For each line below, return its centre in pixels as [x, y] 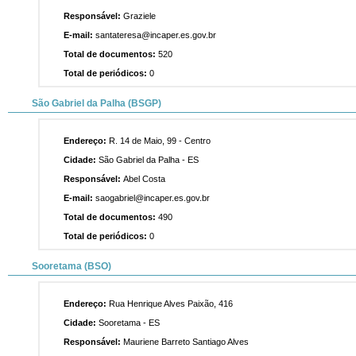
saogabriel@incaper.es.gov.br [151, 198]
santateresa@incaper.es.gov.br [155, 35]
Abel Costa [143, 179]
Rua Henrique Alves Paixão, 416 [170, 304]
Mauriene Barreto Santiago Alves [185, 342]
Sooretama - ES [128, 323]
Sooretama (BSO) [72, 266]
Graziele [138, 16]
